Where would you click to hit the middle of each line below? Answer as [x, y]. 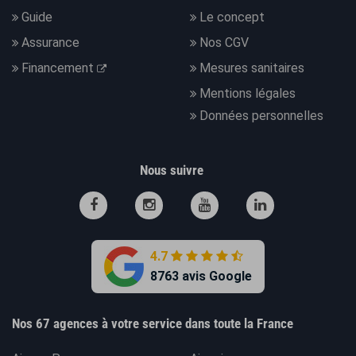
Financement [59, 68]
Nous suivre [172, 170]
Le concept [232, 17]
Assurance [50, 43]
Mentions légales [248, 94]
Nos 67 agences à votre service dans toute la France [153, 324]
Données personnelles [261, 116]
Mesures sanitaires [252, 68]
